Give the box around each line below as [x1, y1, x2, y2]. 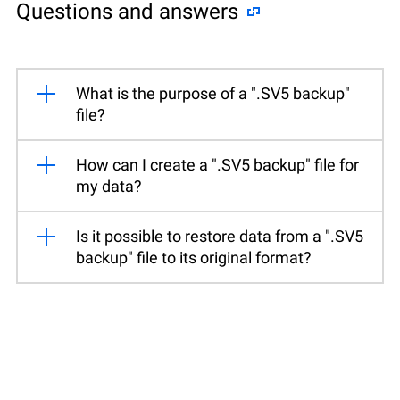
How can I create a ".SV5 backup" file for [76, 154, 359, 174]
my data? [76, 176, 142, 196]
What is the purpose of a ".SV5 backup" [76, 83, 350, 103]
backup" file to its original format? [76, 247, 312, 267]
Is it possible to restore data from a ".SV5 [76, 226, 363, 246]
